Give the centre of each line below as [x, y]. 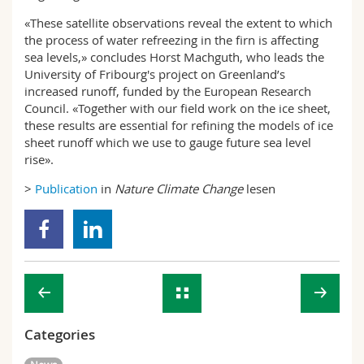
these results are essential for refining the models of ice [179, 125]
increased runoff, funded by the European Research [168, 91]
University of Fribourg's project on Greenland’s [155, 74]
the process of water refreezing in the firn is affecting [171, 40]
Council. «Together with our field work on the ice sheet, [178, 108]
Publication [66, 188]
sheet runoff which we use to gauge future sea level [168, 142]
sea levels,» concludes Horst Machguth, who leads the [174, 57]
